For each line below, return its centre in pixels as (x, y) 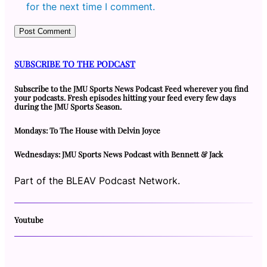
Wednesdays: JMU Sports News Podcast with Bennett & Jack (119, 154)
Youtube (29, 219)
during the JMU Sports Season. (68, 106)
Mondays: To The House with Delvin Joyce (87, 130)
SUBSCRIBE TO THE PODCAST (75, 63)
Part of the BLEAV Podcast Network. (97, 180)
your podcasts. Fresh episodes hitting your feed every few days (125, 97)
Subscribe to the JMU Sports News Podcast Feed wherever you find (131, 88)
